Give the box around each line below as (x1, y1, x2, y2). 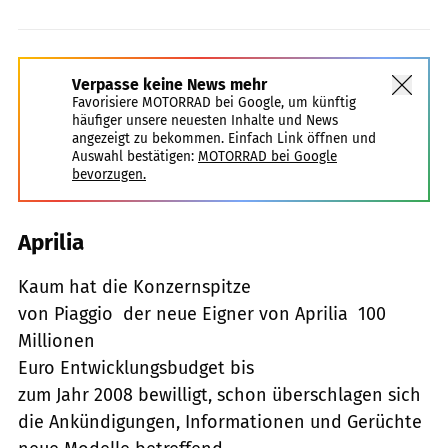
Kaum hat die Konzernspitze (18, 275, 251, 298)
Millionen (18, 329, 95, 352)
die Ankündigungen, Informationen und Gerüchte (18, 410, 422, 433)
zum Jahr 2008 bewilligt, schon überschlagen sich (18, 383, 421, 406)
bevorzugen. (72, 165, 146, 183)
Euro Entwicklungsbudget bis (18, 356, 254, 379)
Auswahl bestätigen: (72, 147, 194, 165)
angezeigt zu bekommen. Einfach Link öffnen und (72, 129, 376, 147)
